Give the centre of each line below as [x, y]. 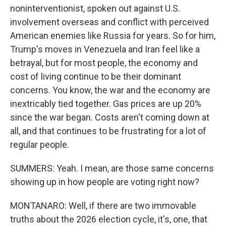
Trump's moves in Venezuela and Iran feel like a [105, 49]
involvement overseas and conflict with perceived [109, 22]
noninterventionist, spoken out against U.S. [95, 8]
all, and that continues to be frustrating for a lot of [108, 131]
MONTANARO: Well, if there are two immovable [103, 206]
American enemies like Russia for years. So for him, [113, 36]
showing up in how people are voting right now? [105, 182]
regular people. [40, 145]
